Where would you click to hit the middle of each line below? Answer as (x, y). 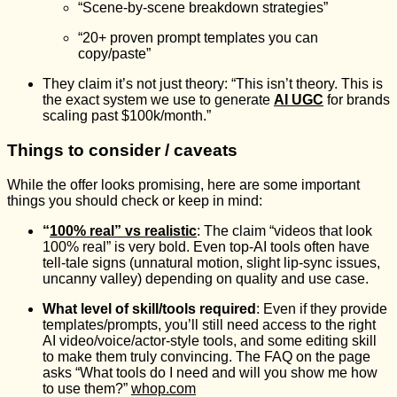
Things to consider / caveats (122, 150)
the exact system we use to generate (158, 100)
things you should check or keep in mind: (135, 200)
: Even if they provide (322, 308)
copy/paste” (114, 54)
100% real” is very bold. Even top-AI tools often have (206, 246)
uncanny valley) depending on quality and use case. (206, 278)
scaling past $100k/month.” (127, 116)
